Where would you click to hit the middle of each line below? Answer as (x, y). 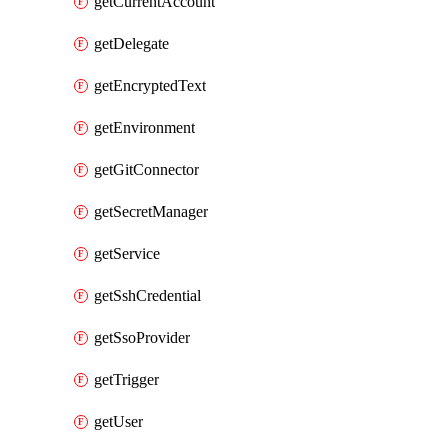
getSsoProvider (142, 337)
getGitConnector (146, 169)
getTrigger (126, 379)
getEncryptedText (150, 85)
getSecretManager (151, 211)
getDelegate (131, 43)
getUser (118, 421)
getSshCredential (147, 295)
